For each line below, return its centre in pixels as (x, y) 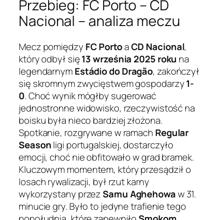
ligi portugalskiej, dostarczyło (112, 145)
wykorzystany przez (61, 194)
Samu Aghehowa (139, 194)
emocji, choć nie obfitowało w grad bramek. (106, 157)
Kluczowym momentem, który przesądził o (105, 169)
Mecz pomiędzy (52, 46)
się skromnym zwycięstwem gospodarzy (103, 83)
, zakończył (176, 71)
